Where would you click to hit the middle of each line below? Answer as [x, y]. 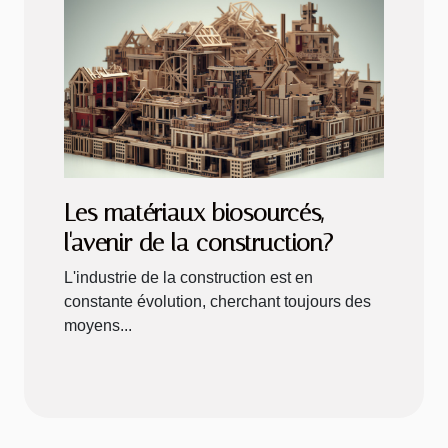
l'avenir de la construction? [198, 242]
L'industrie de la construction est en [188, 277]
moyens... [98, 325]
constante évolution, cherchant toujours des [217, 301]
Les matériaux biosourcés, [193, 212]
